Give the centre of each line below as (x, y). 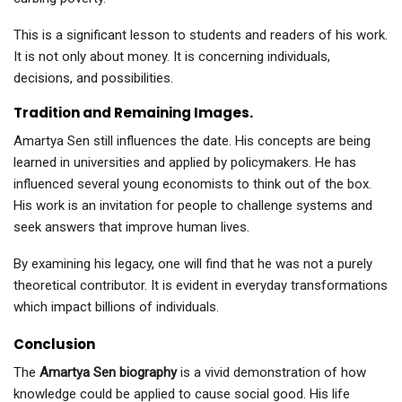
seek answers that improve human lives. (131, 227)
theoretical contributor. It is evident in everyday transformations (201, 286)
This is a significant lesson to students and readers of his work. (201, 35)
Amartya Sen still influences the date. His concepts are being (192, 141)
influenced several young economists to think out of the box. (192, 184)
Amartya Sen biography (108, 373)
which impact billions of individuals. (116, 307)
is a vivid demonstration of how (271, 373)
